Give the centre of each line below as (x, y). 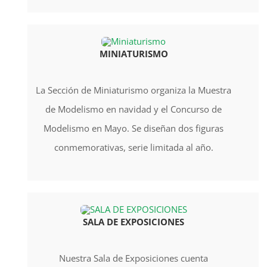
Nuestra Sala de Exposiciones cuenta (133, 258)
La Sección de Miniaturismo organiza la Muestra (133, 90)
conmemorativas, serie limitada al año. (133, 147)
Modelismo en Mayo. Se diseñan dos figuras (133, 128)
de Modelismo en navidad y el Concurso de (133, 109)
